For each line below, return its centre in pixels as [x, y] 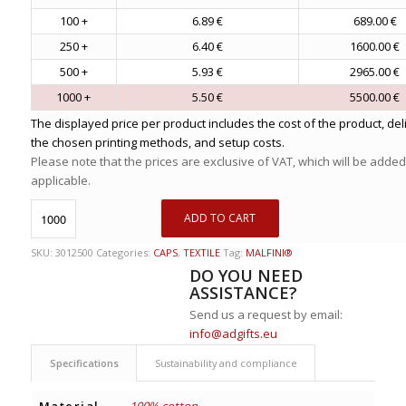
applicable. [60, 181]
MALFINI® [269, 253]
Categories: [124, 253]
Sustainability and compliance [226, 363]
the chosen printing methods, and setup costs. [157, 143]
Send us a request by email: [266, 315]
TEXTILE [201, 253]
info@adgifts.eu [234, 334]
